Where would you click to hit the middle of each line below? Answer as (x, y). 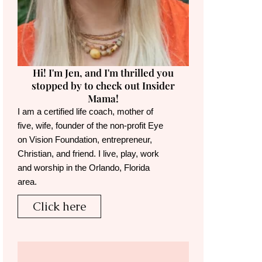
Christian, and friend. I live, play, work (88, 154)
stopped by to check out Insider (103, 86)
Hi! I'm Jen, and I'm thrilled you (103, 73)
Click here (59, 207)
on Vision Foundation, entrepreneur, (85, 140)
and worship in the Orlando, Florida (83, 168)
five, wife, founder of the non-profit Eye (90, 126)
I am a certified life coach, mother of (85, 112)
